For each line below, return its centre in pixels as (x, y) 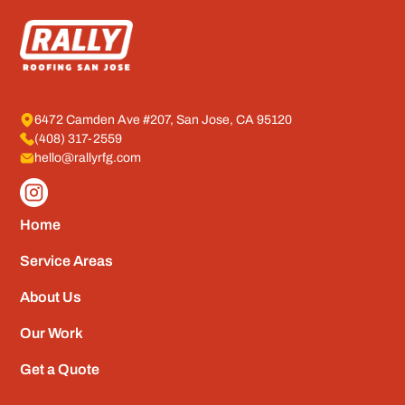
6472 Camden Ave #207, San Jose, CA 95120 (164, 120)
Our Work (52, 334)
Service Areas (67, 261)
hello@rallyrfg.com (88, 158)
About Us (51, 297)
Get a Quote (60, 370)
